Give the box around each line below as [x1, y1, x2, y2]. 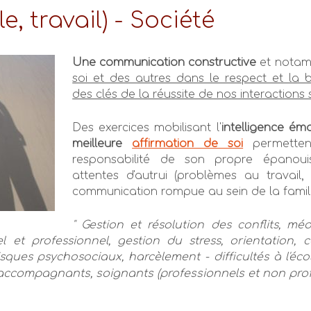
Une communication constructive [72, 56, 257, 69]
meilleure [72, 137, 133, 151]
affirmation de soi [132, 137, 244, 151]
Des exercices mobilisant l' [72, 121, 221, 135]
